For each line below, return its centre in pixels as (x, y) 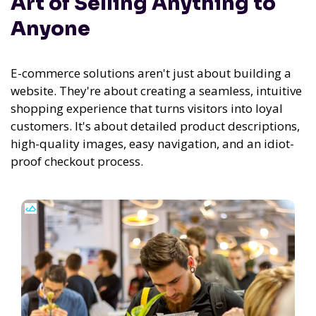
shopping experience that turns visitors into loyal (147, 109)
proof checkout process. (77, 162)
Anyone (50, 29)
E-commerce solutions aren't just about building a (151, 73)
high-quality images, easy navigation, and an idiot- (152, 144)
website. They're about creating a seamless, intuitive (156, 91)
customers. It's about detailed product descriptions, (155, 126)
